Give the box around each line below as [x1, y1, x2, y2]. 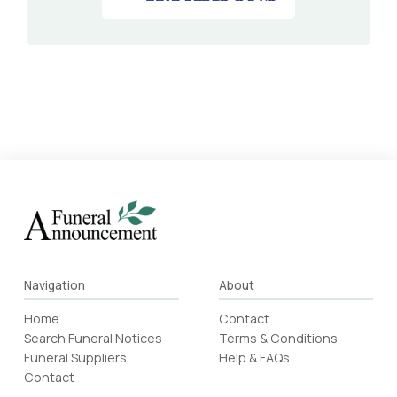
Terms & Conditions [218, 330, 338, 347]
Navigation [23, 277, 85, 294]
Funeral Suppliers [23, 349, 127, 367]
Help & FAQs [218, 349, 290, 367]
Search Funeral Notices [23, 330, 162, 347]
